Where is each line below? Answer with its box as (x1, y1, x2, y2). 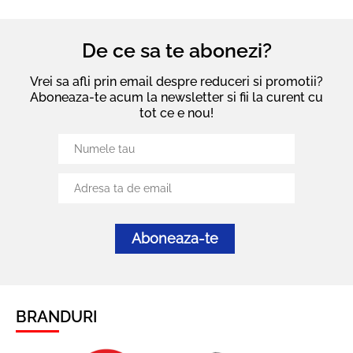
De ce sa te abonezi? (81, 39, 272, 62)
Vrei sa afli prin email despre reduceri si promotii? (30, 74, 323, 89)
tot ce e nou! (139, 106, 214, 121)
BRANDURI (16, 307, 97, 326)
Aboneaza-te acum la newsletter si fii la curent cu (30, 90, 323, 105)
